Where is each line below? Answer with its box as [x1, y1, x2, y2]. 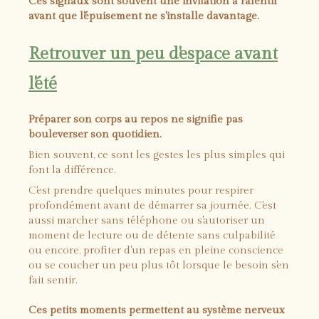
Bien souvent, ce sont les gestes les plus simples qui [28, 149, 285, 161]
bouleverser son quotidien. [28, 128, 162, 140]
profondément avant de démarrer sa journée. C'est [28, 199, 276, 211]
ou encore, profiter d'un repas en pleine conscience [28, 244, 283, 256]
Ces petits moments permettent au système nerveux [28, 304, 285, 316]
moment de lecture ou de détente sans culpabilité [28, 229, 276, 241]
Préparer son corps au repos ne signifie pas [28, 113, 243, 125]
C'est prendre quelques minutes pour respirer [28, 184, 253, 197]
